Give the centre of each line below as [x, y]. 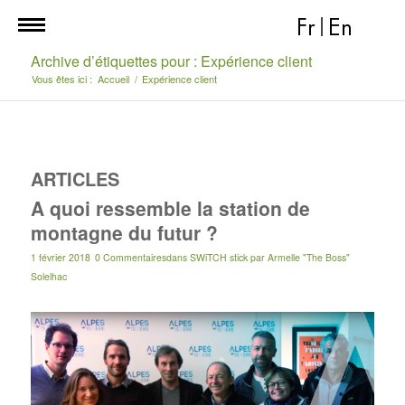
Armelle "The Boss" [308, 257]
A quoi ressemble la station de [170, 208]
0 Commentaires [130, 257]
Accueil [113, 79]
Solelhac [48, 276]
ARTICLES [75, 179]
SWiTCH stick [218, 257]
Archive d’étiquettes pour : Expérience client [171, 61]
